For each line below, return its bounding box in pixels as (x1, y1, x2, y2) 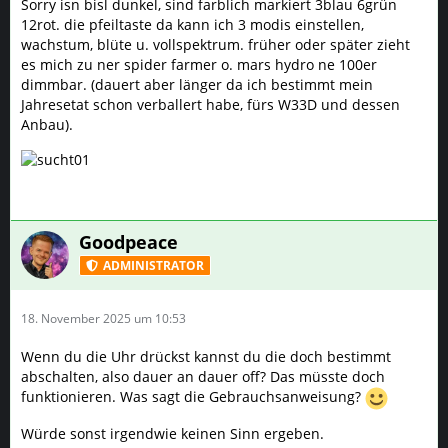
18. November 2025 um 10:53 (21, 309, 186, 327)
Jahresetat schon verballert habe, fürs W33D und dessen (21, 94, 400, 114)
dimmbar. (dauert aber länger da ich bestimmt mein (21, 74, 373, 94)
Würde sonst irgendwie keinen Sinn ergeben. (21, 423, 324, 443)
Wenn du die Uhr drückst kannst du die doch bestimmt (21, 346, 391, 366)
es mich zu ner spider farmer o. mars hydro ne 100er (21, 54, 377, 74)
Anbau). (21, 114, 73, 134)
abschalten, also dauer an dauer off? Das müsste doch (21, 366, 385, 386)
